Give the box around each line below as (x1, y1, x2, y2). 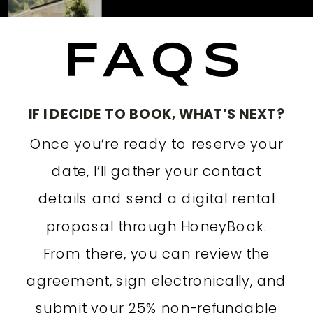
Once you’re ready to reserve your (29, 133, 284, 154)
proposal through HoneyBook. (45, 216, 268, 236)
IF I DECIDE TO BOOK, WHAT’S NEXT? (28, 103, 285, 124)
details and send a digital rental (38, 189, 275, 209)
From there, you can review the (43, 243, 270, 263)
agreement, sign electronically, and (26, 270, 286, 291)
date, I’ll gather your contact (52, 161, 261, 181)
